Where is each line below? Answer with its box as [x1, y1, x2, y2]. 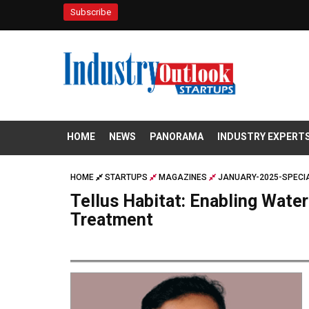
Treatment [70, 210, 153, 230]
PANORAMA [150, 131, 203, 143]
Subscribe [70, 7, 111, 17]
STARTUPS [105, 172, 148, 183]
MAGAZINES [159, 172, 207, 183]
